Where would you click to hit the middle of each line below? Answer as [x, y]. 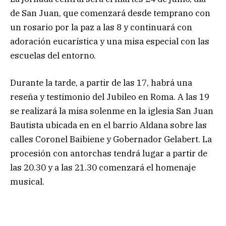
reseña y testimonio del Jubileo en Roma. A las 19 [110, 97]
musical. [27, 181]
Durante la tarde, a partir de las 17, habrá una [101, 82]
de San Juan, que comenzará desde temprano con [110, 13]
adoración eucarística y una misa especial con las [110, 41]
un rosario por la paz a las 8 [66, 27]
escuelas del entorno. [53, 55]
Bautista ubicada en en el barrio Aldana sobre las [108, 125]
